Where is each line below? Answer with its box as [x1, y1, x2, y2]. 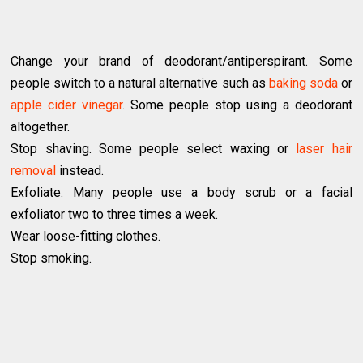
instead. [56, 163, 105, 179]
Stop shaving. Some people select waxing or [11, 141, 297, 157]
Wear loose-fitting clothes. [11, 228, 161, 245]
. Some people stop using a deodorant [122, 97, 352, 113]
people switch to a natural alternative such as [11, 75, 269, 92]
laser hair [296, 141, 352, 157]
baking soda [268, 75, 338, 92]
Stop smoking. [11, 250, 92, 267]
